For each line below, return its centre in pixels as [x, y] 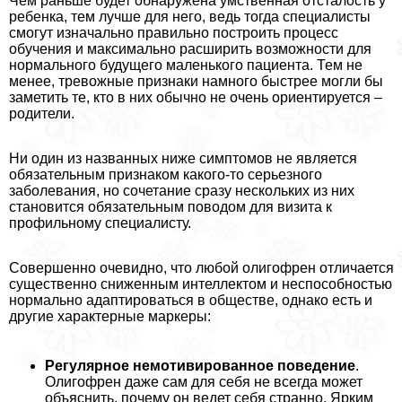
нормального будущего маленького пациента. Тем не [186, 65]
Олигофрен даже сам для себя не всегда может [204, 381]
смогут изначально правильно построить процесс [174, 32]
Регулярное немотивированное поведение [200, 365]
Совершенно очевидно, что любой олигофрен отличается [201, 267]
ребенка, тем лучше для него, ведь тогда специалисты [190, 16]
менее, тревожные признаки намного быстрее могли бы [196, 81]
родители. [42, 113]
